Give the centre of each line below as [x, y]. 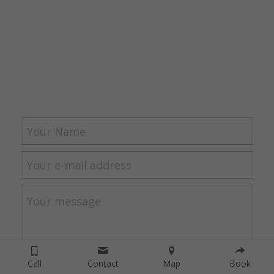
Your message [64, 202]
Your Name [56, 131]
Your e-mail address [79, 165]
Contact [103, 263]
